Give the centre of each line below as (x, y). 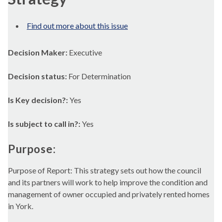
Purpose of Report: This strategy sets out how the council (105, 170)
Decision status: (38, 76)
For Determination (100, 76)
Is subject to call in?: (45, 124)
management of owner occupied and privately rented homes (109, 194)
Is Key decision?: (39, 100)
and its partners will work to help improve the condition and (108, 182)
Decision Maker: (38, 52)
